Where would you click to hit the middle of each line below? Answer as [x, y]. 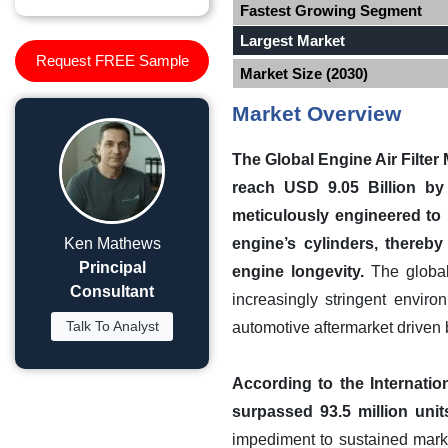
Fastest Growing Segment [331, 10]
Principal [112, 267]
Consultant [112, 291]
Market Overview [316, 114]
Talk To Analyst [112, 326]
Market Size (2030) [304, 73]
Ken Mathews [112, 243]
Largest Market [293, 40]
